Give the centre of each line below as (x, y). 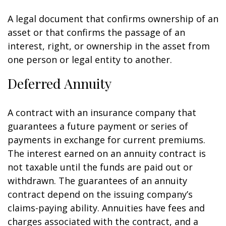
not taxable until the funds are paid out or (100, 167)
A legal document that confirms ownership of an (113, 19)
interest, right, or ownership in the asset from (109, 46)
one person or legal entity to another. (90, 60)
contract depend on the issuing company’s (100, 194)
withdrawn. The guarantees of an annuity (97, 181)
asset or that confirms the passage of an (96, 32)
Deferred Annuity (60, 83)
